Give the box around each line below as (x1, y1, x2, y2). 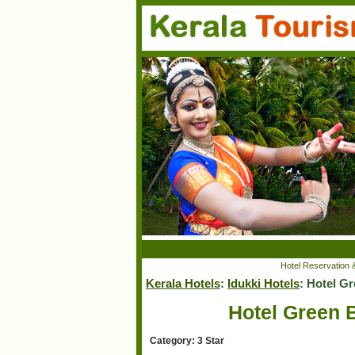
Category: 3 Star (150, 334, 224, 346)
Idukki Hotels (227, 277, 300, 290)
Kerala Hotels (146, 277, 220, 290)
